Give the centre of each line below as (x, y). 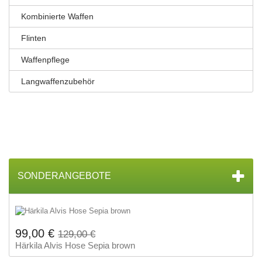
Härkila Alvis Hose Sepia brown (75, 245)
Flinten (34, 38)
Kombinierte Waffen (57, 16)
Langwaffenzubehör (58, 81)
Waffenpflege (45, 60)
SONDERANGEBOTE (64, 176)
